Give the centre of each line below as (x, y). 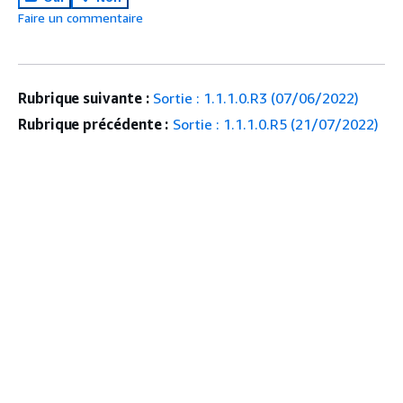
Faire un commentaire (81, 17)
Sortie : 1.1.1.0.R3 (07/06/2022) (256, 98)
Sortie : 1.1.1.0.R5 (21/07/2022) (276, 124)
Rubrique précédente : (94, 124)
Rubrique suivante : (84, 98)
